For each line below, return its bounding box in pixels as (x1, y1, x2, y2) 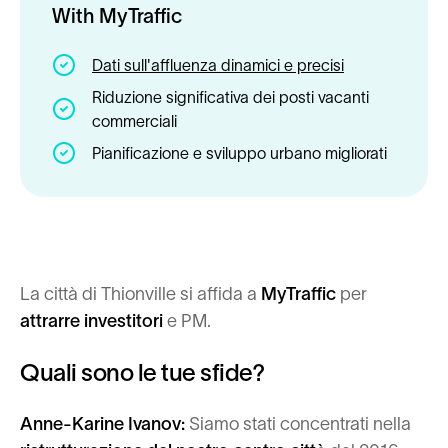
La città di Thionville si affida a (20, 284, 261, 304)
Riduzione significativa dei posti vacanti (92, 88, 369, 106)
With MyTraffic (52, 5, 182, 27)
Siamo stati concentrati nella (189, 414, 411, 434)
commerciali (92, 112, 177, 130)
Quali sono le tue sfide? (20, 359, 265, 386)
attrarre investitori (20, 311, 163, 331)
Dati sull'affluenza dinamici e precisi (92, 56, 344, 74)
